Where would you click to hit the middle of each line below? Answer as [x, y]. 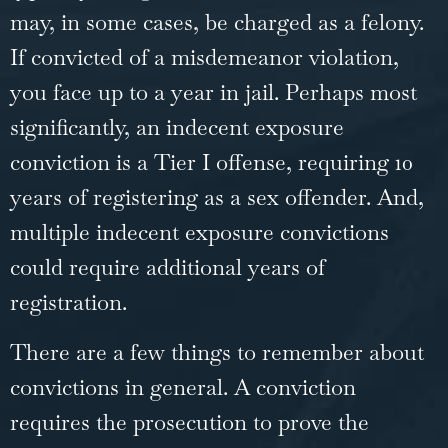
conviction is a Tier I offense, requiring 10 [211, 162]
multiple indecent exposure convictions [199, 232]
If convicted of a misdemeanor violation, [204, 57]
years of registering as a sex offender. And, [217, 197]
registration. [71, 302]
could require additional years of [167, 267]
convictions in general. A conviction [183, 386]
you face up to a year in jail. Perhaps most [213, 92]
